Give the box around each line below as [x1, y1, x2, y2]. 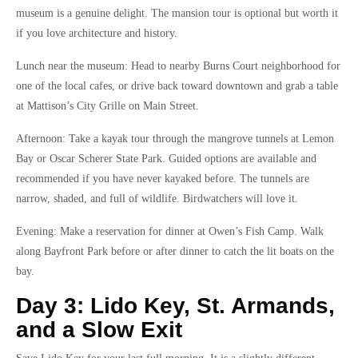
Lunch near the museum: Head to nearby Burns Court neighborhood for [16, 60, 340, 72]
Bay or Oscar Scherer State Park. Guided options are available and [16, 153, 316, 165]
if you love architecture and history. [16, 27, 177, 39]
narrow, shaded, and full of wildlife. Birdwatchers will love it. [16, 193, 298, 205]
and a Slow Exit [16, 317, 182, 342]
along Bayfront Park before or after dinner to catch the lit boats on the [16, 245, 334, 257]
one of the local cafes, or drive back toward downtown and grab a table [16, 80, 338, 92]
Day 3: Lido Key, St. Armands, [16, 293, 335, 318]
